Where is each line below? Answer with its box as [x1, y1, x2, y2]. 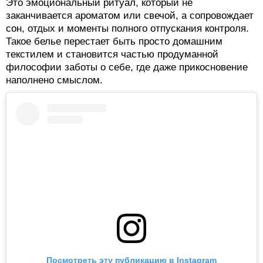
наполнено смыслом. [6, 74, 103, 86]
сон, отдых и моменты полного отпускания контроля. [6, 22, 249, 34]
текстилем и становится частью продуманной [6, 48, 218, 60]
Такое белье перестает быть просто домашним [6, 35, 222, 47]
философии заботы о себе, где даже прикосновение [6, 61, 248, 73]
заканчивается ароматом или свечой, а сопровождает [6, 9, 254, 21]
